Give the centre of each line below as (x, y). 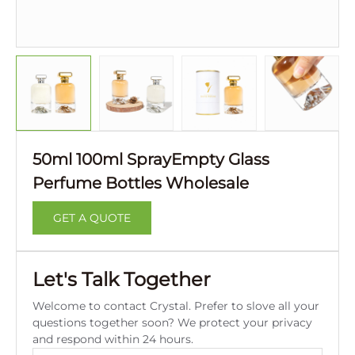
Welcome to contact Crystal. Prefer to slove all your (176, 305)
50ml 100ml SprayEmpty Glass (151, 159)
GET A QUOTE (92, 218)
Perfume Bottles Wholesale (141, 183)
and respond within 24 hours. (113, 339)
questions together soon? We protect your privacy (172, 322)
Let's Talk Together (122, 279)
